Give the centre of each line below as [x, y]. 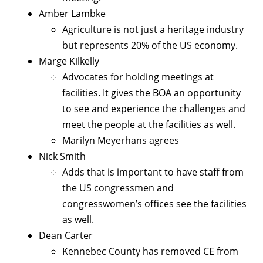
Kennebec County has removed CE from [150, 252]
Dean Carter [66, 236]
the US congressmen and [118, 188]
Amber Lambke [72, 14]
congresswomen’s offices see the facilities [154, 204]
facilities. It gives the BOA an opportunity [151, 93]
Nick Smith [62, 156]
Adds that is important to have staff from [153, 172]
